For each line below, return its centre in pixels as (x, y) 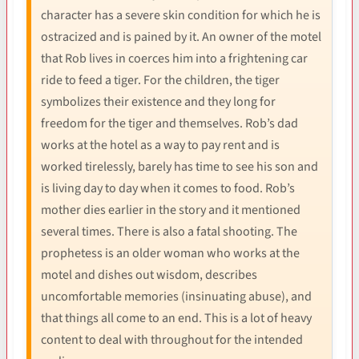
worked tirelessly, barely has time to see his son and (179, 166)
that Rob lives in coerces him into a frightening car (174, 58)
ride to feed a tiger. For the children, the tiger (160, 80)
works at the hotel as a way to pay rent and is (160, 145)
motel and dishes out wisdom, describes (149, 274)
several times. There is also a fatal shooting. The (169, 231)
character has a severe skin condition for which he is (181, 15)
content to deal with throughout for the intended (172, 339)
